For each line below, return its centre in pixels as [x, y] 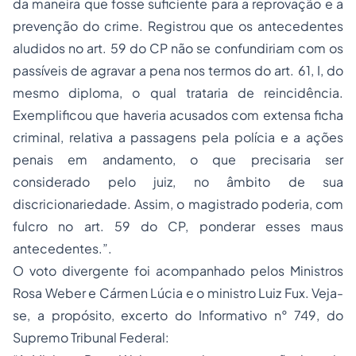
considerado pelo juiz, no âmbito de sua [178, 182]
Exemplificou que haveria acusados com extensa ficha [178, 115]
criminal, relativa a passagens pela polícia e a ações [178, 137]
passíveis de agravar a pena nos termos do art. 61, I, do [178, 70]
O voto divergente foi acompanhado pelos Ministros [178, 271]
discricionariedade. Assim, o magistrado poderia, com [178, 204]
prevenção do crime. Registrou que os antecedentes [178, 26]
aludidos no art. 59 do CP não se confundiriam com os [178, 48]
